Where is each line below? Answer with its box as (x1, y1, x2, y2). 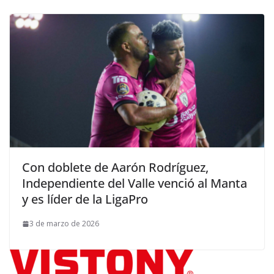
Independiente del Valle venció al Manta (22, 175, 247, 192)
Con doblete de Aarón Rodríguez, (22, 159, 209, 176)
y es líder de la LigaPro (22, 191, 148, 208)
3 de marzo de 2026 (29, 218, 99, 229)
